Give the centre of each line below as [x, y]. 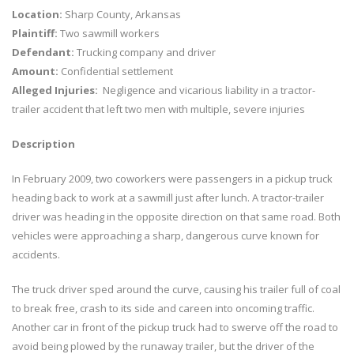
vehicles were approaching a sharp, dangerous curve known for [166, 235]
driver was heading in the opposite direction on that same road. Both [176, 217]
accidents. [36, 254]
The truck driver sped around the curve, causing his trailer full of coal [176, 289]
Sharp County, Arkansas [122, 14]
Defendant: [43, 52]
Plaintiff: [35, 33]
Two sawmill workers [109, 33]
